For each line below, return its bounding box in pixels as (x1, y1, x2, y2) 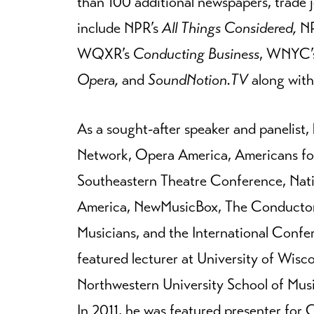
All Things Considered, (162, 18, 296, 37)
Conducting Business (133, 44, 259, 63)
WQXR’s (77, 44, 133, 63)
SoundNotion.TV (148, 70, 248, 89)
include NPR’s (77, 18, 162, 37)
